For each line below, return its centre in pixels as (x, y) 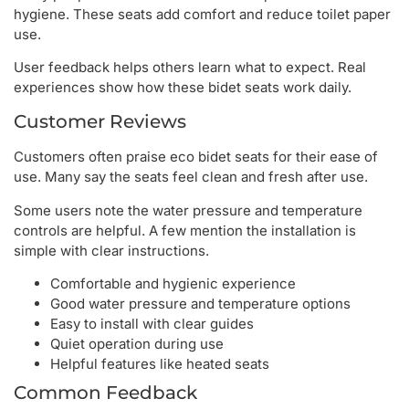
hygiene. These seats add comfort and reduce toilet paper (202, 14)
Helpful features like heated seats (160, 364)
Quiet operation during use (137, 344)
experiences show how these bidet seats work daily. (183, 87)
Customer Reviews (100, 122)
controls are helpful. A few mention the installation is (185, 230)
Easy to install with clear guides (152, 324)
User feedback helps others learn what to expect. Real (190, 67)
